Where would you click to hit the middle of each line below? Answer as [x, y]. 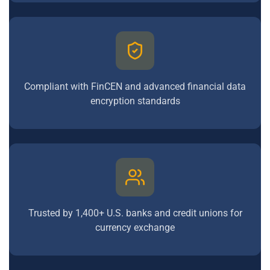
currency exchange [135, 228]
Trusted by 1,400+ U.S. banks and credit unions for [135, 213]
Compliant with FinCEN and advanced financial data [135, 86]
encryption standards [135, 101]
